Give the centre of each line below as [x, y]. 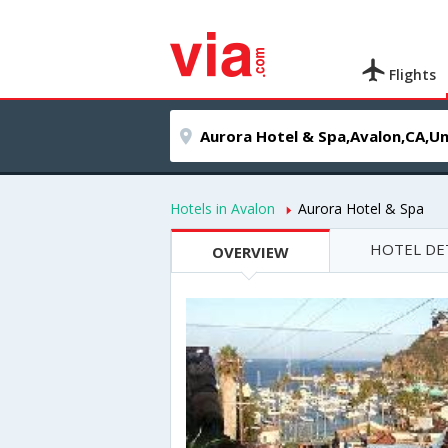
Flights [411, 74]
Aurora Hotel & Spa [361, 208]
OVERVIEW [250, 252]
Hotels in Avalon [222, 208]
